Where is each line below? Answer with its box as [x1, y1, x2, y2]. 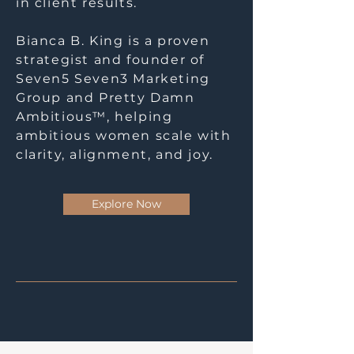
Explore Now [92, 197, 161, 211]
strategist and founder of [16, 52, 205, 67]
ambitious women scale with [16, 128, 232, 143]
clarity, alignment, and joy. [16, 147, 213, 162]
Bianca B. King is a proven [16, 33, 210, 48]
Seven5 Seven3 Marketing [16, 71, 210, 86]
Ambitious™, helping [16, 109, 173, 124]
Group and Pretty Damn [16, 90, 195, 105]
